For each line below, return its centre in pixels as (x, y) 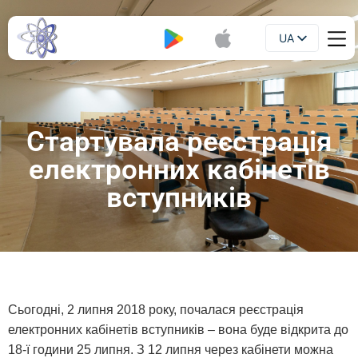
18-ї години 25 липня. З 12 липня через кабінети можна (171, 350)
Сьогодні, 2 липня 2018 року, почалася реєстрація (156, 310)
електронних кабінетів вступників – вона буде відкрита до (178, 330)
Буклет (107, 38)
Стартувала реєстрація (179, 142)
